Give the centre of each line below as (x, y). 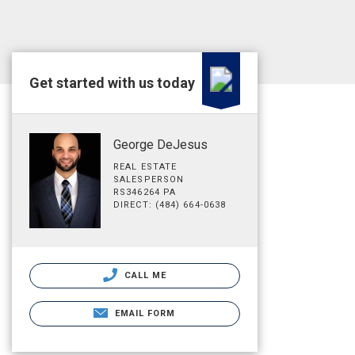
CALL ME (144, 275)
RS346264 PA (145, 192)
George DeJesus (160, 145)
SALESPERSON (149, 179)
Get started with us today (112, 83)
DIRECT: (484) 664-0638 (170, 205)
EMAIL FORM (145, 313)
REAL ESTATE (145, 167)
